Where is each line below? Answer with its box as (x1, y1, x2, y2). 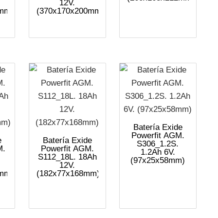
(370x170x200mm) (36, 6, 104, 16)
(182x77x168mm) (36, 168, 100, 178)
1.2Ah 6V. (140, 147, 175, 157)
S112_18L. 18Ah (37, 152, 97, 162)
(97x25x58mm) (130, 155, 185, 165)
